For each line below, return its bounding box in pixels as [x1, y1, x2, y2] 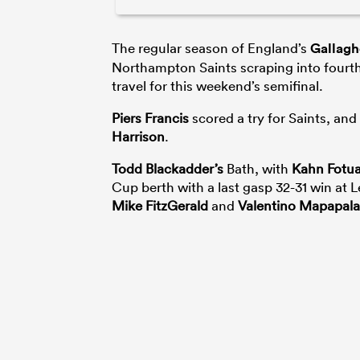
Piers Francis [112, 108, 189, 126]
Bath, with [227, 159, 292, 177]
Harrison [112, 127, 165, 145]
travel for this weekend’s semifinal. [112, 76, 323, 94]
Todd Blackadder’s [112, 159, 227, 177]
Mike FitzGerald [112, 196, 211, 214]
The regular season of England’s [112, 39, 310, 56]
